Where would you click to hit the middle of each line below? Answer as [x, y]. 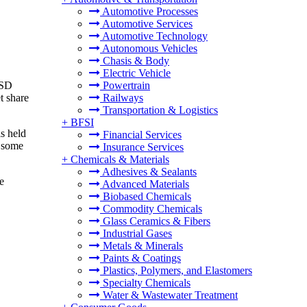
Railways [122, 98]
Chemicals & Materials [120, 159]
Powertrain [125, 85]
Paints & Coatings [140, 258]
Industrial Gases [136, 233]
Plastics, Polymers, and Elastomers [176, 270]
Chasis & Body [135, 61]
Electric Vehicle [135, 73]
